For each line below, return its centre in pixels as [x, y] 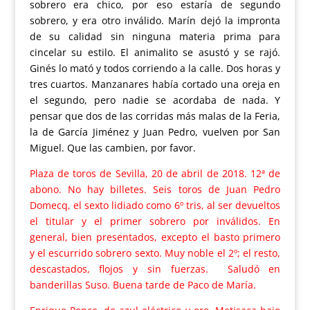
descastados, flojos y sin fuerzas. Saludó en [155, 269]
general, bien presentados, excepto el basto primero [155, 237]
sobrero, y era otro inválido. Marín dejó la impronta [155, 21]
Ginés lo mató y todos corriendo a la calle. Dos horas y [155, 69]
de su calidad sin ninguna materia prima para [155, 37]
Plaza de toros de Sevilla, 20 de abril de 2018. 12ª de [155, 174]
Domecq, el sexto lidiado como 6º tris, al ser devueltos [155, 206]
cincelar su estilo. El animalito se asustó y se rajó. [155, 53]
